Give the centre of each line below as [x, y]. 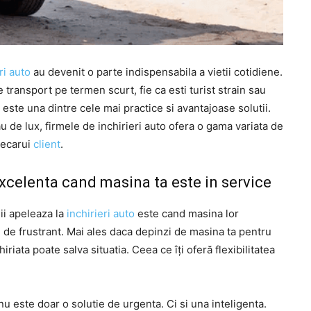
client [47, 144]
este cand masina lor [187, 213]
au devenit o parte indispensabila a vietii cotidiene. [157, 72]
